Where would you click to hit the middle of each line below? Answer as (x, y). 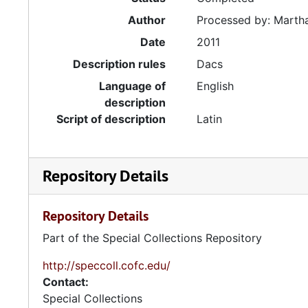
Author (147, 20)
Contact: (66, 282)
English (216, 86)
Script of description (111, 119)
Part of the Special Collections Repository (152, 238)
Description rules (120, 64)
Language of (133, 86)
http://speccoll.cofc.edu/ (107, 265)
